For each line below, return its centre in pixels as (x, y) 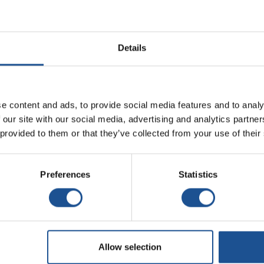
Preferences (65, 174)
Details (132, 48)
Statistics (198, 174)
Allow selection (130, 247)
